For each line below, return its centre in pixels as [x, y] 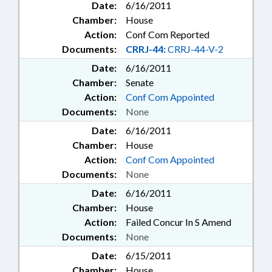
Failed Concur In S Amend [178, 222]
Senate [140, 83]
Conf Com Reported [168, 35]
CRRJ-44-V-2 [195, 49]
